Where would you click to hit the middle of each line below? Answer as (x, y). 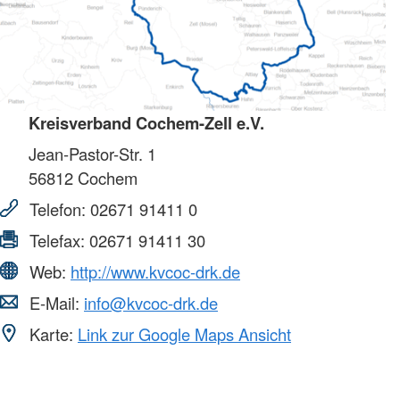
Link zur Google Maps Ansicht (184, 333)
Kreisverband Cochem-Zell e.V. (146, 122)
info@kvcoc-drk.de (151, 302)
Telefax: (57, 240)
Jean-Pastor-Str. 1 (92, 153)
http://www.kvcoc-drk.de (155, 271)
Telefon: (58, 208)
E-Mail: (54, 302)
